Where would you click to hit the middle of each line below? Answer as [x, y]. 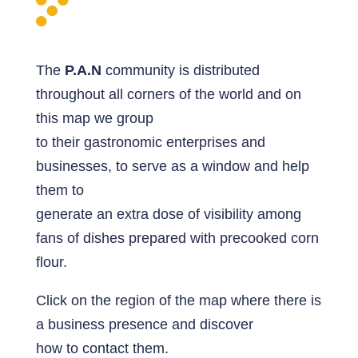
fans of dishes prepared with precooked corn [177, 239]
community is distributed [180, 71]
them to [60, 191]
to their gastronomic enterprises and [150, 143]
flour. [51, 263]
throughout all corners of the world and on [168, 95]
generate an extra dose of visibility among [168, 215]
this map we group [94, 119]
